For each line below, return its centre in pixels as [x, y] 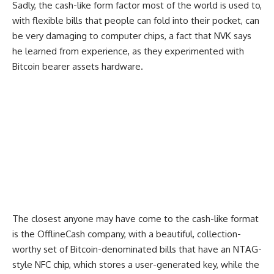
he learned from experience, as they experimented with [128, 51]
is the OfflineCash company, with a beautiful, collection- [127, 234]
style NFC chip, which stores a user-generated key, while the [136, 265]
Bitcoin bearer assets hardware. [79, 67]
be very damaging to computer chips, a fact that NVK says [132, 36]
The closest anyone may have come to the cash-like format [135, 219]
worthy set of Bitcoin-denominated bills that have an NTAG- [137, 250]
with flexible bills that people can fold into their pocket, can [136, 21]
